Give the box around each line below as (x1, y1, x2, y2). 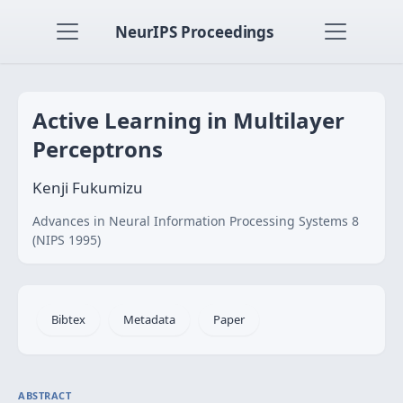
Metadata (123, 311, 175, 327)
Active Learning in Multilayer (32, 105, 345, 135)
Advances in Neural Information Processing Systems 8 (32, 212, 359, 229)
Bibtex (51, 311, 85, 327)
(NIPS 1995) (32, 231, 101, 248)
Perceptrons (32, 134, 163, 164)
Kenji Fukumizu (32, 177, 143, 198)
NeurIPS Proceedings (115, 21, 273, 42)
